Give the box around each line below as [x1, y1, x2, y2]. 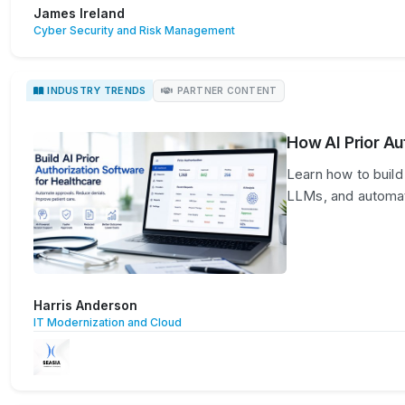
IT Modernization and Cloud [33, 316, 182, 330]
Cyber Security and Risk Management [33, 23, 235, 37]
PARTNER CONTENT [176, 84, 278, 96]
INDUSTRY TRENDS [47, 84, 146, 98]
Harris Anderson [33, 297, 137, 314]
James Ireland [33, 5, 125, 21]
